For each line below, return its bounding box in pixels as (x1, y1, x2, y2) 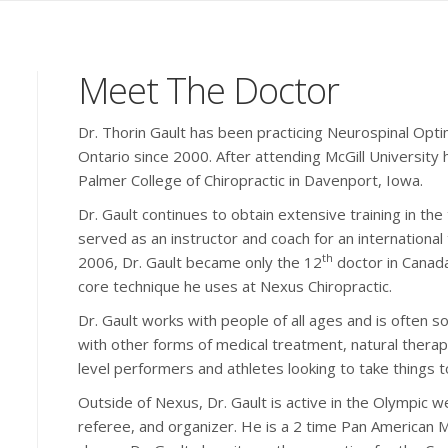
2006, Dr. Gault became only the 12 (78, 252, 323, 272)
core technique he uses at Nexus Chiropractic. (78, 276, 393, 296)
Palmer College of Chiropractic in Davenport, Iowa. (78, 170, 424, 190)
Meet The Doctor (78, 66, 340, 115)
